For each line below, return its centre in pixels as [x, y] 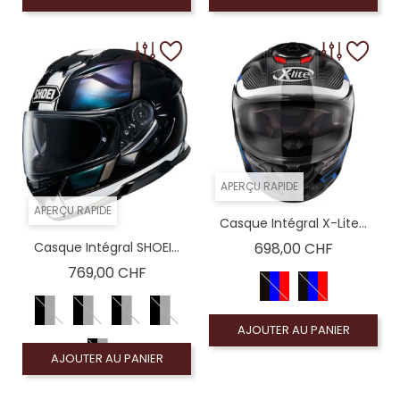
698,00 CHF [293, 249]
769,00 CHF [107, 273]
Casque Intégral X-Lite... [293, 224]
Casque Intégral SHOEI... [107, 248]
